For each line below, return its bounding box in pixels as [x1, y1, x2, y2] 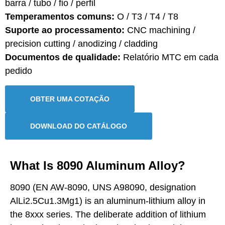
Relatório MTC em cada [121, 52, 218, 63]
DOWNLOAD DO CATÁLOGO [30, 122, 127, 130]
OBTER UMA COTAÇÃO [30, 94, 109, 103]
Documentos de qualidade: [5, 52, 121, 63]
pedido [5, 66, 32, 76]
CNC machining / [125, 25, 195, 36]
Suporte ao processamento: [5, 25, 125, 36]
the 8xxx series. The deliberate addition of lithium [10, 209, 206, 219]
